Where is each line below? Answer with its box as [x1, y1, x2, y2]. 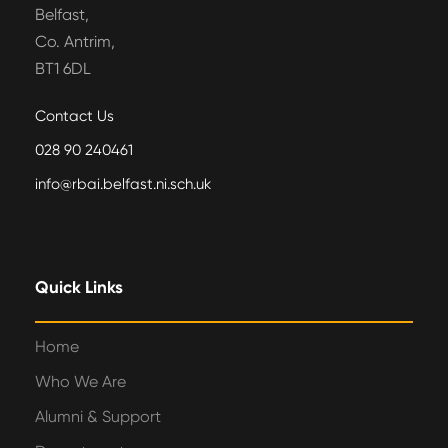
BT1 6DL [35, 59, 91, 79]
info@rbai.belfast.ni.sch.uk [35, 175, 211, 194]
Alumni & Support [35, 407, 161, 427]
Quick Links [35, 277, 123, 298]
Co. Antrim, [35, 32, 115, 52]
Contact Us [35, 107, 114, 126]
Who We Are [35, 372, 126, 392]
